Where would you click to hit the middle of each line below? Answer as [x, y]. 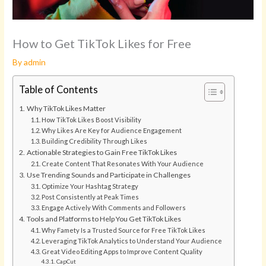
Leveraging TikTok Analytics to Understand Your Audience [132, 241]
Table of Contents [59, 90]
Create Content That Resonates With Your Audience [122, 164]
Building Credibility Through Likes [94, 141]
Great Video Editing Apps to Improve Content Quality [122, 252]
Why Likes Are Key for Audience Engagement [111, 131]
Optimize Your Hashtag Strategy [90, 186]
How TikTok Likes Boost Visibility [91, 120]
